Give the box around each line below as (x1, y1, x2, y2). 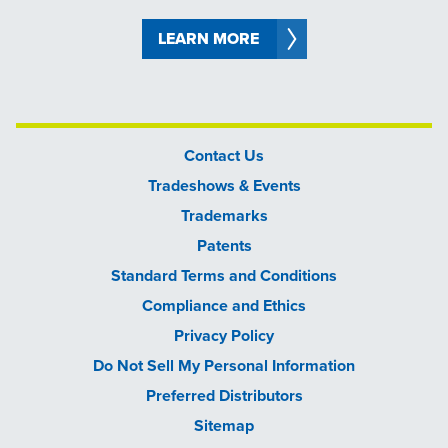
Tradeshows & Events (147, 176, 301, 196)
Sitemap (194, 416, 254, 436)
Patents (196, 236, 252, 256)
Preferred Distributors (145, 386, 303, 406)
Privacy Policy (174, 326, 274, 346)
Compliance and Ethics (142, 296, 306, 316)
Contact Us (184, 146, 264, 166)
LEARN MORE (157, 29, 259, 49)
